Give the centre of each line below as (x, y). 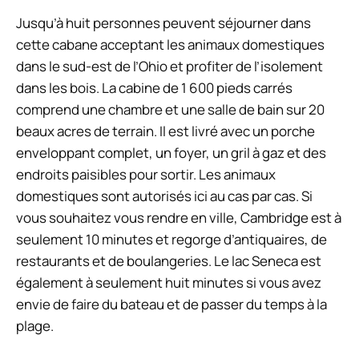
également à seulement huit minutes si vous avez (169, 282)
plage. (35, 325)
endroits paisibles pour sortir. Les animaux (146, 174)
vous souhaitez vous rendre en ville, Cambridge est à (179, 217)
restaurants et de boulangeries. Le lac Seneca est (169, 260)
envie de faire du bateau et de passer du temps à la (171, 304)
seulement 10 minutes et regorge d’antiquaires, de (171, 239)
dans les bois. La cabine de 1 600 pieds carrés (154, 87)
